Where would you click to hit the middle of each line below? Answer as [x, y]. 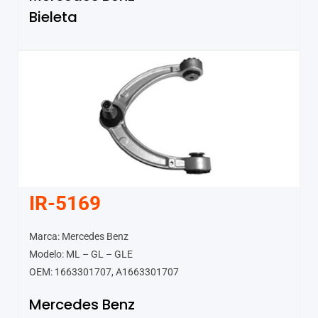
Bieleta [53, 17]
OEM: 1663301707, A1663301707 [104, 272]
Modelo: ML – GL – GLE [81, 254]
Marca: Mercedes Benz [79, 237]
